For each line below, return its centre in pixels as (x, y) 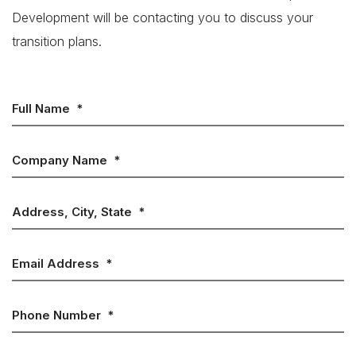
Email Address (56, 264)
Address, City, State (72, 212)
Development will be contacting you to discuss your (163, 18)
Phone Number (56, 315)
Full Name (41, 109)
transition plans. (57, 42)
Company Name (60, 161)
